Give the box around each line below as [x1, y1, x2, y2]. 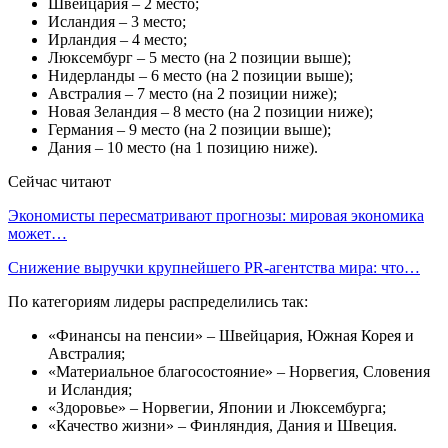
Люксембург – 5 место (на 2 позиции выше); [48, 48, 351, 66]
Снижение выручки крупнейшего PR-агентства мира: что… [8, 258, 420, 276]
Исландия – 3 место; [48, 12, 186, 30]
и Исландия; [48, 380, 132, 398]
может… [8, 224, 67, 242]
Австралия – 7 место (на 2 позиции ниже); [48, 84, 337, 102]
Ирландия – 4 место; [48, 30, 187, 48]
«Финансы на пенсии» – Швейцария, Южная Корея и [48, 326, 414, 344]
